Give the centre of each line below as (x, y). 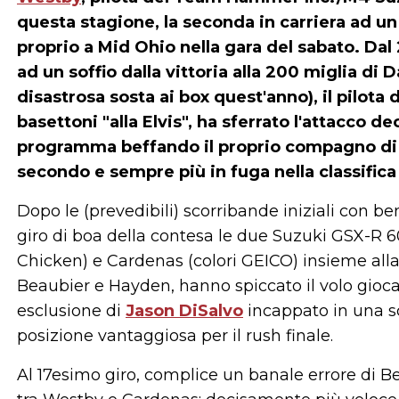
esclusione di (71, 311)
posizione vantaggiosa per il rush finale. (175, 336)
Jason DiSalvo (184, 311)
